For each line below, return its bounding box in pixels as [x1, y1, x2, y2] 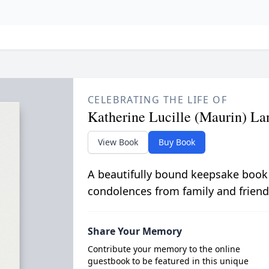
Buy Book [158, 136, 195, 148]
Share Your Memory [87, 224, 182, 238]
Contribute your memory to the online [87, 243, 240, 255]
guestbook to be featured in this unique [87, 255, 249, 267]
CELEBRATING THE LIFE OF [87, 92, 228, 106]
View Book [97, 136, 138, 148]
